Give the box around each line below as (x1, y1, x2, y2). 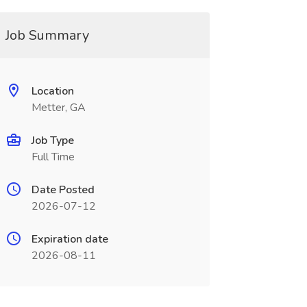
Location (31, 84, 74, 99)
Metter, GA (31, 100, 86, 115)
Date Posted (31, 182, 95, 197)
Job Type (31, 133, 74, 148)
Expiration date (31, 232, 108, 247)
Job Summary (5, 26, 89, 45)
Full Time (31, 149, 75, 164)
